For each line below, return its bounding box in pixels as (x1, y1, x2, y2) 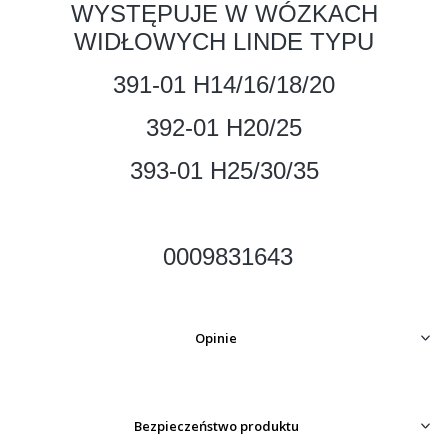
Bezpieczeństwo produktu (133, 416, 299, 435)
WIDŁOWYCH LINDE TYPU (74, 28, 374, 56)
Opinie (195, 328, 238, 347)
